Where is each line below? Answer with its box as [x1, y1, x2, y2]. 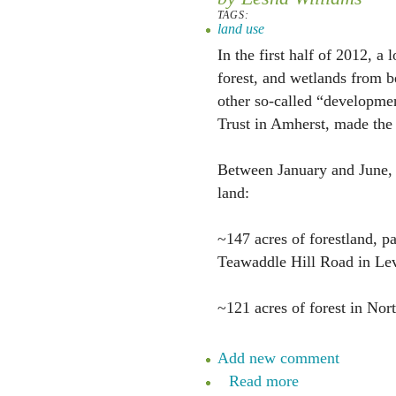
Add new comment [217, 349, 339, 367]
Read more [228, 372, 299, 390]
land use [217, 21, 264, 36]
